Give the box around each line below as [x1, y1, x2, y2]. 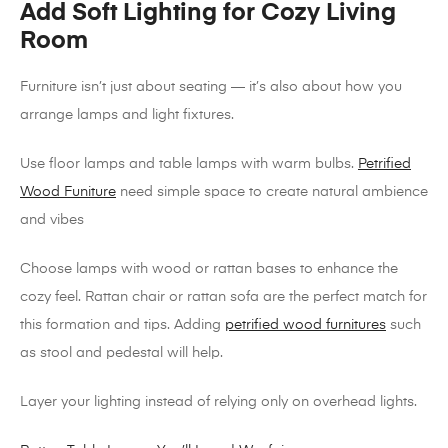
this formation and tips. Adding [20, 318, 225, 333]
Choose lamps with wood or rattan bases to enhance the [20, 262, 398, 277]
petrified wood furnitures [225, 318, 386, 333]
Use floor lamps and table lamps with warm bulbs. [20, 157, 358, 172]
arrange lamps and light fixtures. [20, 108, 234, 123]
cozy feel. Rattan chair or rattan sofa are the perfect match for [20, 290, 427, 305]
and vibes [20, 213, 84, 228]
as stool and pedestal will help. [20, 346, 223, 361]
